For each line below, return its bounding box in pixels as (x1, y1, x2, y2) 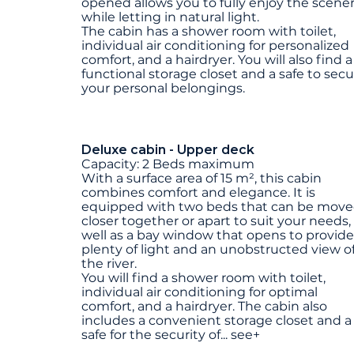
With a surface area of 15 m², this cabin (81, 171, 322, 186)
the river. (81, 256, 137, 272)
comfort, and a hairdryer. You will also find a (81, 52, 352, 68)
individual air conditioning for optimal (81, 284, 318, 300)
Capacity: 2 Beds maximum (81, 156, 254, 172)
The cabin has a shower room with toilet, (81, 24, 336, 40)
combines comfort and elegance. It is (81, 185, 315, 201)
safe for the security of (81, 327, 220, 343)
